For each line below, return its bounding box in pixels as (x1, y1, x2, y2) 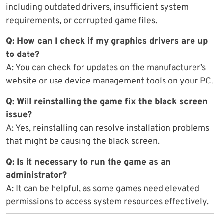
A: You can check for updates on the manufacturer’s (6, 62, 206, 74)
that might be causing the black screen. (6, 136, 160, 147)
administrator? (6, 169, 67, 181)
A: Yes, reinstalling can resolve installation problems (6, 122, 209, 134)
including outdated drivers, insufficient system (6, 1, 189, 13)
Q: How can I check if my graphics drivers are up (6, 35, 208, 47)
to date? (6, 49, 39, 60)
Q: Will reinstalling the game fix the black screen (6, 96, 208, 108)
